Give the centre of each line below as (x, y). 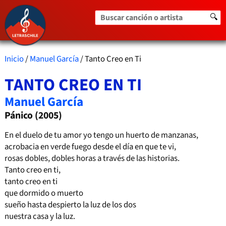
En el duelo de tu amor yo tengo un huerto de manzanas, (101, 135)
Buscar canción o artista (137, 16)
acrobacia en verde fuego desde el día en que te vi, (90, 147)
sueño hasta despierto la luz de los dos (70, 205)
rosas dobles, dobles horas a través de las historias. (92, 159)
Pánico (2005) (33, 115)
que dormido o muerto (44, 193)
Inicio (14, 59)
